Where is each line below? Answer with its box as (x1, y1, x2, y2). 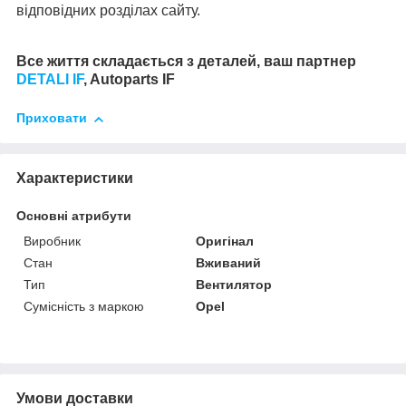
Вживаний (196, 255, 262, 270)
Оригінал (196, 233, 255, 248)
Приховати (16, 111, 87, 126)
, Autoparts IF (83, 72, 175, 88)
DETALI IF (16, 72, 83, 88)
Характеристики (16, 169, 133, 186)
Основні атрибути (16, 208, 131, 223)
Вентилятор (196, 276, 273, 292)
